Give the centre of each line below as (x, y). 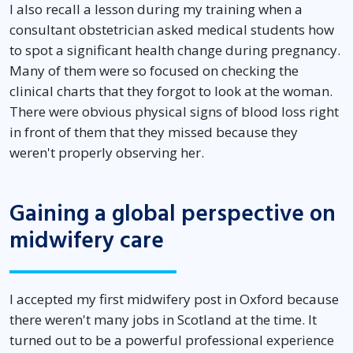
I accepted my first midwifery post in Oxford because (174, 299)
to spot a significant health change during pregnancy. (175, 50)
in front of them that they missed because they (154, 132)
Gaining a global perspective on (173, 214)
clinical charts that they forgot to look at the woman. (171, 91)
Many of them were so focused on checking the (154, 71)
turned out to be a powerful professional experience (172, 340)
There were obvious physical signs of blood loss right (174, 112)
